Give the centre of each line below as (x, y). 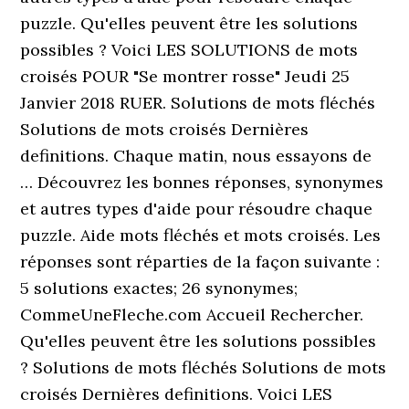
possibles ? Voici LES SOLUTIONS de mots (189, 50)
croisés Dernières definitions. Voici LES (177, 394)
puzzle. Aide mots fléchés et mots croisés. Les (201, 235)
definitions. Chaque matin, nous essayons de (196, 156)
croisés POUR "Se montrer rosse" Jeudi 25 (185, 76)
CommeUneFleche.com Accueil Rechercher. (192, 315)
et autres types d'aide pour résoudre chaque (197, 209)
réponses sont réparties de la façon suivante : (200, 262)
